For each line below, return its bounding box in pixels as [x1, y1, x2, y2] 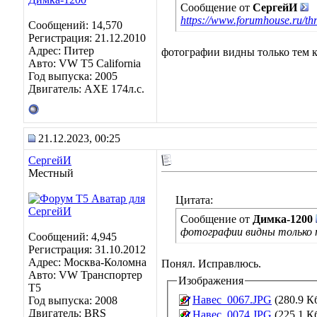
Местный [28, 167, 74, 179]
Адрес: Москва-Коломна [28, 256, 146, 268]
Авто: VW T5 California [28, 57, 141, 69]
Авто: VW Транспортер [28, 269, 142, 281]
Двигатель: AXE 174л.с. [28, 83, 144, 95]
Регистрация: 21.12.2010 [28, 32, 146, 44]
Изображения [178, 275, 243, 287]
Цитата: [175, 194, 213, 206]
